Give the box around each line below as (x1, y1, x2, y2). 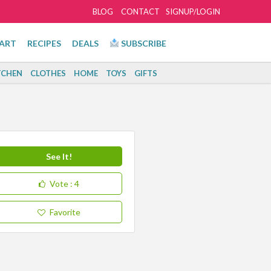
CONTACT (120, 7, 160, 16)
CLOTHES (30, 68, 67, 78)
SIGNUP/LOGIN (165, 7, 220, 16)
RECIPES (27, 38, 61, 48)
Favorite (49, 207, 80, 217)
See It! (45, 151, 72, 162)
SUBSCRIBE (119, 38, 166, 48)
